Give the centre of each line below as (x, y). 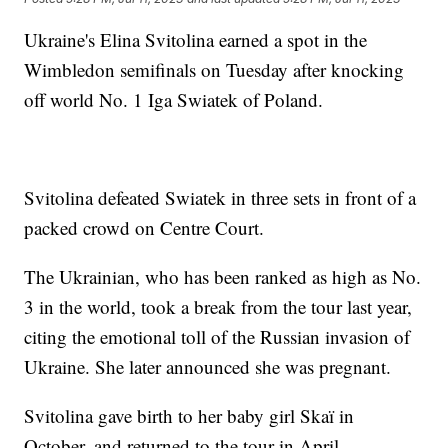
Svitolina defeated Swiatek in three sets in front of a (220, 198)
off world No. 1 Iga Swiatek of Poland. (177, 100)
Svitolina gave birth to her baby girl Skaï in (189, 416)
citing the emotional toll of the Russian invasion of (217, 337)
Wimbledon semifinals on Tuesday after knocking (214, 70)
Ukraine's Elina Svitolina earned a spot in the (196, 40)
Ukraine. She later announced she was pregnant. (211, 367)
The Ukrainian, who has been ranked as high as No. (223, 277)
